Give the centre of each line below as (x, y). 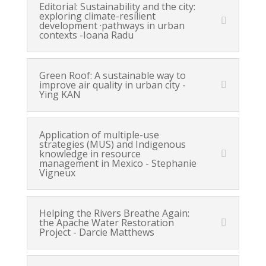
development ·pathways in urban (112, 26)
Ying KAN (60, 94)
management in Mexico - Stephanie (118, 163)
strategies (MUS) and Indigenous (112, 144)
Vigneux (57, 173)
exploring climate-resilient (97, 16)
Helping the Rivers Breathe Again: (114, 213)
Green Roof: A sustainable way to (112, 75)
